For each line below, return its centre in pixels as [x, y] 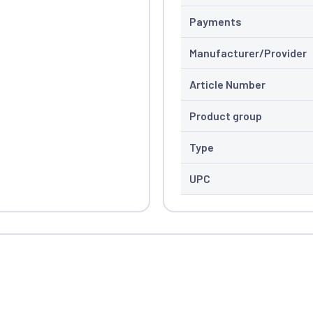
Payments [215, 21]
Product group [225, 115]
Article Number [227, 84]
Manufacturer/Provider [248, 52]
